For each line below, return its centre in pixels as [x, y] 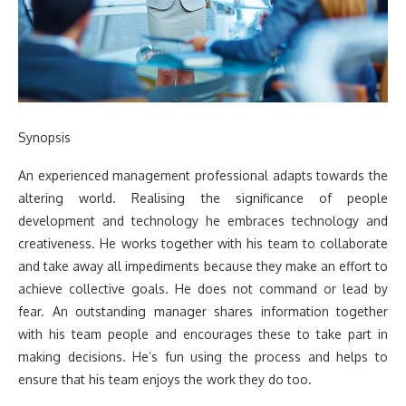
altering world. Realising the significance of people [203, 198]
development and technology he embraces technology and [203, 220]
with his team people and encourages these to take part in [203, 333]
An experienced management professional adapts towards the [203, 175]
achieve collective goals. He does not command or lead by [203, 288]
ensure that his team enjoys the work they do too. [165, 379]
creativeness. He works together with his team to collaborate [203, 243]
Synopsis [44, 137]
